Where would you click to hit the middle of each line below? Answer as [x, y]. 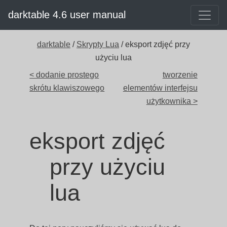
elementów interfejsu [160, 88]
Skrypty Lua [98, 44]
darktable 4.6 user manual [67, 15]
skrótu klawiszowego [67, 88]
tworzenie [180, 75]
